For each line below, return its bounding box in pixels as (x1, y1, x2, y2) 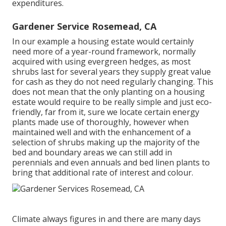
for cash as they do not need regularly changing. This (12, 76, 213, 88)
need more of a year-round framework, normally (12, 46, 196, 58)
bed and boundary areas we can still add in (12, 147, 172, 158)
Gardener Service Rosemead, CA (12, 20, 156, 33)
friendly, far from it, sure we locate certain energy (12, 106, 199, 118)
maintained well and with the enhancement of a (12, 127, 191, 138)
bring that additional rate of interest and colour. (12, 167, 193, 179)
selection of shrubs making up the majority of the (12, 137, 200, 148)
